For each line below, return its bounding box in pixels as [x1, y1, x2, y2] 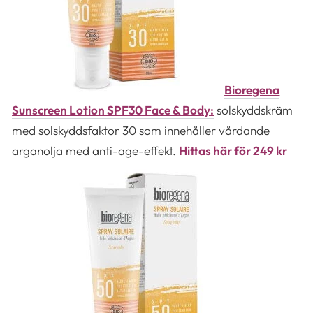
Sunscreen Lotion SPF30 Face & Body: [12, 102, 214, 117]
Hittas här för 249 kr [179, 143, 288, 158]
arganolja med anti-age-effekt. [12, 143, 180, 158]
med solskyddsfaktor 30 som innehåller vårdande [12, 122, 270, 138]
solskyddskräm [217, 102, 293, 117]
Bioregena [224, 82, 280, 97]
